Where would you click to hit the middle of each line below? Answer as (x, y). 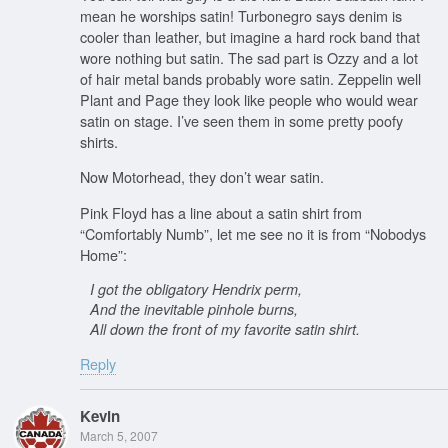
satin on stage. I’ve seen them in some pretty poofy (241, 120)
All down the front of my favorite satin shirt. (225, 328)
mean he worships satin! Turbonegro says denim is (241, 15)
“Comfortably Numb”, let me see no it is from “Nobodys (253, 233)
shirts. (99, 141)
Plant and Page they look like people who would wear (249, 99)
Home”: (103, 254)
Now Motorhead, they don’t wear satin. (202, 177)
